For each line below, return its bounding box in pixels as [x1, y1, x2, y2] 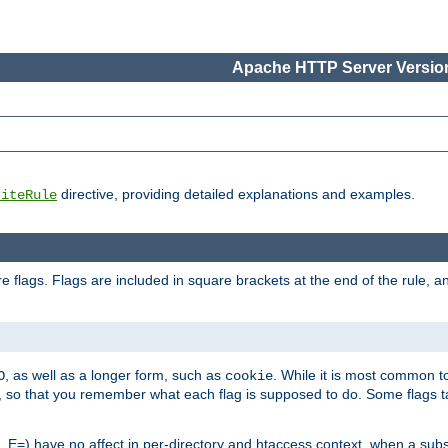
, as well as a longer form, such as [5, 366, 225, 383]
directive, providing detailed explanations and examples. [57, 186, 415, 203]
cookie [225, 367, 273, 384]
